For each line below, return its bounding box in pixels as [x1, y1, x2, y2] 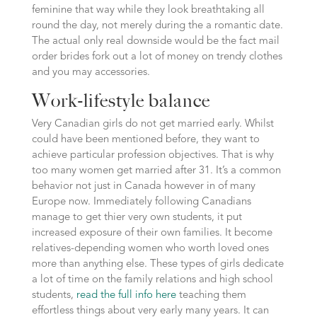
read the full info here [76, 290, 176, 301]
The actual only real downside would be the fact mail [31, 36, 279, 47]
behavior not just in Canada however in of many [31, 181, 255, 192]
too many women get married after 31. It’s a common [31, 166, 281, 176]
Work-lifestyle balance [31, 89, 210, 112]
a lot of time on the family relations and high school [31, 275, 273, 285]
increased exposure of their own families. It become [31, 228, 272, 238]
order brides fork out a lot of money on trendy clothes [31, 52, 282, 62]
